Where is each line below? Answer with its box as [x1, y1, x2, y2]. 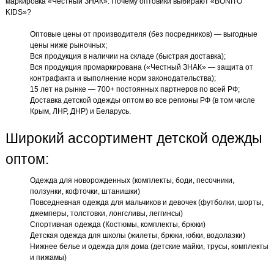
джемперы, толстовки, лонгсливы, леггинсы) [30, 209, 183, 218]
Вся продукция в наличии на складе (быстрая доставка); [30, 51, 226, 61]
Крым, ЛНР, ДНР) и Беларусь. [30, 106, 131, 116]
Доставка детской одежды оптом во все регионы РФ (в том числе [30, 95, 255, 105]
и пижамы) [30, 253, 67, 262]
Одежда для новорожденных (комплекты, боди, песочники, [30, 176, 234, 185]
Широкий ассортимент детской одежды [6, 130, 262, 146]
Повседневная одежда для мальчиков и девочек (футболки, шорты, [30, 198, 264, 207]
